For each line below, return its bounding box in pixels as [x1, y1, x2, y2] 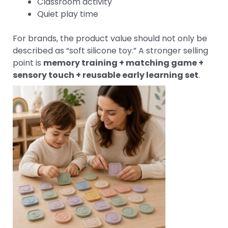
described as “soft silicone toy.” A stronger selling [13, 44, 208, 56]
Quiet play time [37, 8, 98, 20]
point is [13, 56, 43, 69]
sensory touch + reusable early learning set [13, 69, 198, 81]
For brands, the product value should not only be [13, 32, 207, 44]
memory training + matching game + [43, 56, 204, 69]
